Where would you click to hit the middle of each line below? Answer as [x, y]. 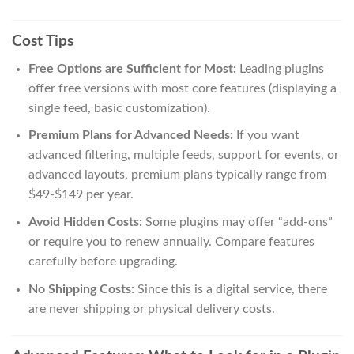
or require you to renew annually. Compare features [171, 242]
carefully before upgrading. [103, 262]
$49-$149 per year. [81, 195]
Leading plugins [280, 68]
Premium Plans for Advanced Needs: [130, 136]
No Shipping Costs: [81, 289]
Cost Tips [43, 42]
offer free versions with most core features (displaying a [182, 88]
